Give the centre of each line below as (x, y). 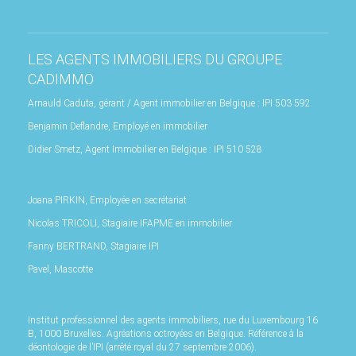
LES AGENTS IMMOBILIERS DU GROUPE (155, 60)
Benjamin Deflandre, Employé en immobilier (118, 127)
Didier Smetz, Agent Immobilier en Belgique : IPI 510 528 (145, 150)
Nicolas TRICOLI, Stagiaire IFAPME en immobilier (130, 224)
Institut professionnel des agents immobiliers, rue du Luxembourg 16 (173, 321)
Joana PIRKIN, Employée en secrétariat (107, 201)
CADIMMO (61, 79)
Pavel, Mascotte (60, 270)
